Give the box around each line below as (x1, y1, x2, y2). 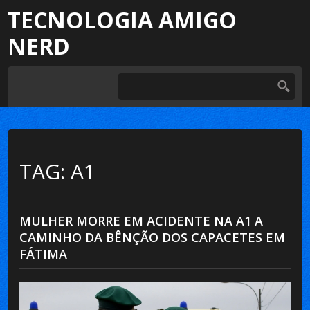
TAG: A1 (19, 156, 96, 185)
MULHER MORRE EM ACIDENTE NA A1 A (19, 212, 264, 229)
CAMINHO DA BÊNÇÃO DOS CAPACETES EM (19, 228, 286, 246)
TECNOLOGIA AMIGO (8, 5, 237, 35)
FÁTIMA (19, 245, 68, 262)
